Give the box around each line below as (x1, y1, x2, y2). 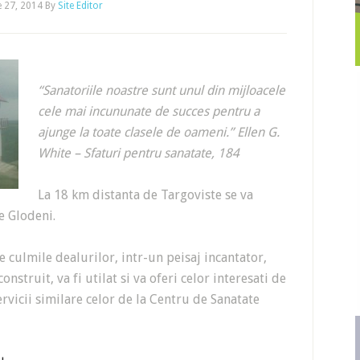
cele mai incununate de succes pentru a (38, 104, 260, 119)
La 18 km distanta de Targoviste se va (38, 187, 253, 202)
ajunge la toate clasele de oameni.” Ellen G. (38, 125, 280, 140)
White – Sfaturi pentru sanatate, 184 (38, 145, 239, 161)
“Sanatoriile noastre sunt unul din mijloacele (38, 83, 285, 98)
